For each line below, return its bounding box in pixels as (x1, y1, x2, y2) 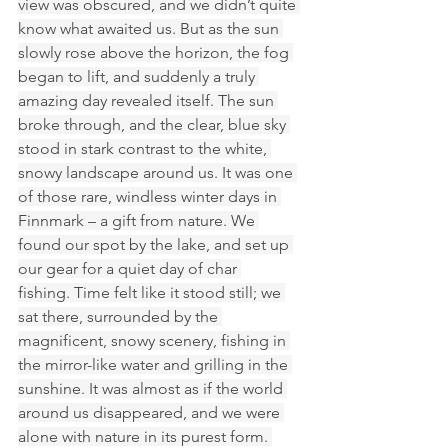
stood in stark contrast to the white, (18, 139, 271, 159)
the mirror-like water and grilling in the (18, 355, 292, 375)
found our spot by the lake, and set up (18, 235, 293, 255)
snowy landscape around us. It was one (18, 163, 297, 183)
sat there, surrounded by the (18, 307, 222, 327)
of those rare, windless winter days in (18, 187, 281, 207)
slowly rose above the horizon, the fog (18, 43, 293, 63)
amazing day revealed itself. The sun (18, 91, 278, 111)
